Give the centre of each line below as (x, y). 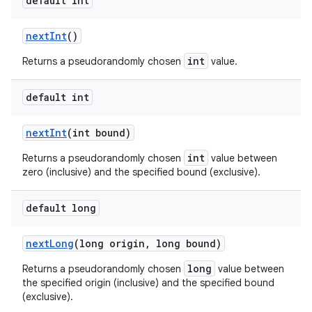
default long (61, 208)
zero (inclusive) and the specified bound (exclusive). (141, 172)
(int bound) (99, 132)
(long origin (109, 243)
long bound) (186, 243)
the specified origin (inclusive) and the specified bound (148, 282)
